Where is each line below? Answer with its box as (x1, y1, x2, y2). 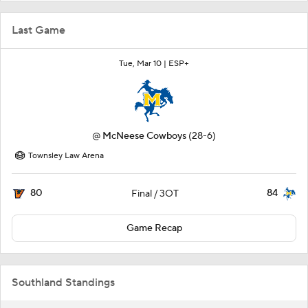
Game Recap (126, 221, 182, 234)
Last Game (12, 23, 65, 37)
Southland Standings (12, 275, 115, 289)
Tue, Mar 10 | (119, 58, 168, 69)
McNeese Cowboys (102, 129, 186, 142)
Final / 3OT (131, 187, 179, 200)
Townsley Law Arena (28, 150, 104, 161)
